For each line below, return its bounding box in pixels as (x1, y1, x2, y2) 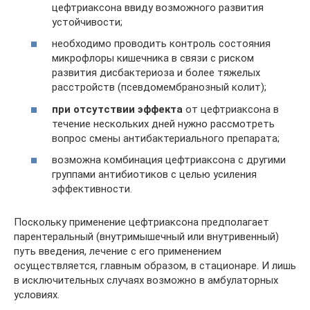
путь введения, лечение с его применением (14, 245, 221, 257)
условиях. (14, 289, 60, 301)
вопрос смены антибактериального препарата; (52, 131, 280, 145)
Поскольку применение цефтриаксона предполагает (14, 216, 269, 228)
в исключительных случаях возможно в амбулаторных (14, 274, 278, 286)
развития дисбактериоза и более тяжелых (52, 66, 260, 79)
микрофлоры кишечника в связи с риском (52, 52, 254, 64)
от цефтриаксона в (183, 102, 279, 116)
